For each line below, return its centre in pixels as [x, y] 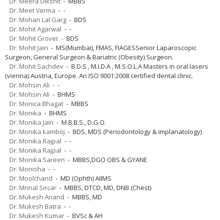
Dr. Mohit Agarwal [35, 29]
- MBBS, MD [83, 197]
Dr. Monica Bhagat [36, 103]
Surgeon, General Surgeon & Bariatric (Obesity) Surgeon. [89, 57]
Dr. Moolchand [31, 178]
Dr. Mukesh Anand [37, 197]
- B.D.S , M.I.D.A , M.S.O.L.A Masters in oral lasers [136, 66]
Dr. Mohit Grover [34, 38]
